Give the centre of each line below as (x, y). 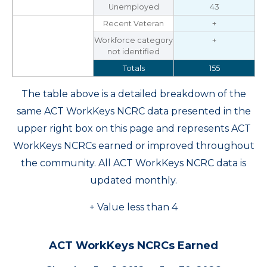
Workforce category (133, 40)
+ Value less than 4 (133, 207)
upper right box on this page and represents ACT (133, 128)
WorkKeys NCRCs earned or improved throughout (133, 146)
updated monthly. (133, 180)
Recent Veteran (133, 24)
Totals (133, 68)
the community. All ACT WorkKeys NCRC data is (133, 163)
